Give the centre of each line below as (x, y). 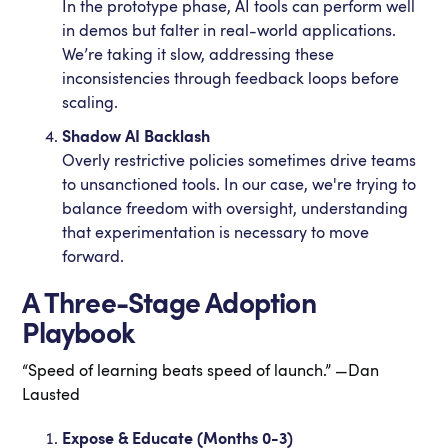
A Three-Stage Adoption (169, 304)
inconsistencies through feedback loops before (231, 79)
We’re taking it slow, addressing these (198, 55)
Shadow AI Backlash (136, 137)
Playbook (78, 334)
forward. (93, 257)
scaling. (90, 103)
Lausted (51, 395)
